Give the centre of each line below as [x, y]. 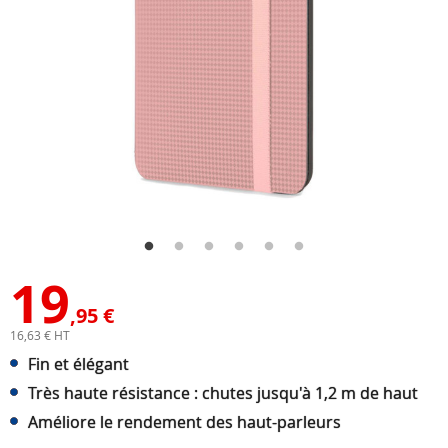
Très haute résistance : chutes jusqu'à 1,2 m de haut [223, 393]
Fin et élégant [78, 364]
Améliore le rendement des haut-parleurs [184, 422]
